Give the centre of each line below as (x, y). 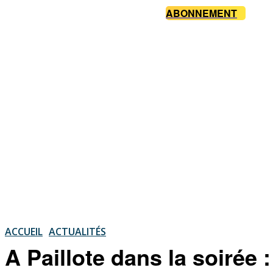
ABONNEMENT (201, 13)
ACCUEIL (24, 231)
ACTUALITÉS (77, 231)
